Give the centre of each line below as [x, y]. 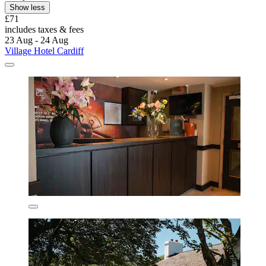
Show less [27, 8]
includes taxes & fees [44, 30]
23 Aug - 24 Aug [37, 40]
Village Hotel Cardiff [44, 51]
